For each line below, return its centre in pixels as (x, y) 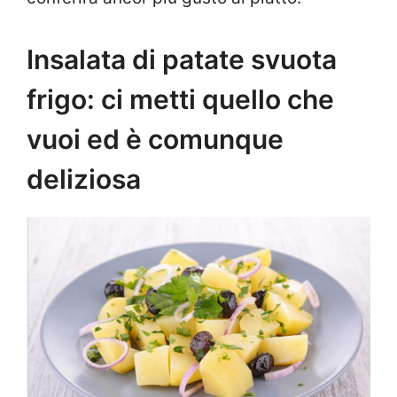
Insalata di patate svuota (182, 59)
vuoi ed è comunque (155, 139)
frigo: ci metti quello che (180, 99)
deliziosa (84, 179)
